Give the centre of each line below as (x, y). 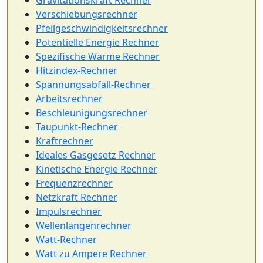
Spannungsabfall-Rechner (93, 85)
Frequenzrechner (74, 183)
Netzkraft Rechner (77, 197)
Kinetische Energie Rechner (97, 169)
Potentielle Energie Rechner (97, 42)
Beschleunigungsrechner (92, 113)
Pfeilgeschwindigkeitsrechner (102, 28)
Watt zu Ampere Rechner (91, 254)
